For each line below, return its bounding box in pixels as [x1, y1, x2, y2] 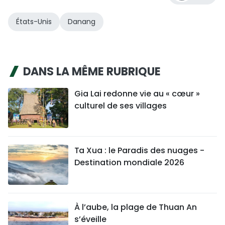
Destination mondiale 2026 [74, 157, 184, 169]
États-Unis [16, 17, 52, 27]
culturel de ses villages [74, 100, 167, 112]
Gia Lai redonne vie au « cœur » [74, 88, 200, 100]
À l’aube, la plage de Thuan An [74, 201, 197, 213]
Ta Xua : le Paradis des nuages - [74, 145, 204, 157]
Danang [68, 17, 95, 27]
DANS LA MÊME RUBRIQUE [23, 64, 161, 80]
